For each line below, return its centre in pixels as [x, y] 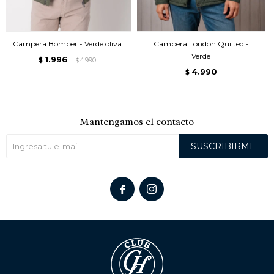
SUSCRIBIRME [223, 146]
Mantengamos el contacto [137, 121]
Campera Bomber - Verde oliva [67, 43]
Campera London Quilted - [201, 43]
